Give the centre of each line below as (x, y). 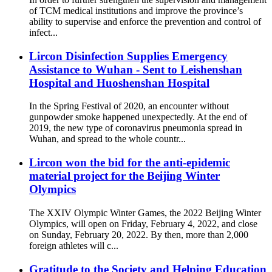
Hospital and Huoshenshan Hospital (119, 83)
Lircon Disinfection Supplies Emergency (128, 56)
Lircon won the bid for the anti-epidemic (130, 163)
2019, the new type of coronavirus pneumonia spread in (136, 128)
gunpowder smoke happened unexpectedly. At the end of (138, 117)
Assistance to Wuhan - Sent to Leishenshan (136, 69)
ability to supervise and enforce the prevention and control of (145, 22)
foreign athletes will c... (74, 245)
